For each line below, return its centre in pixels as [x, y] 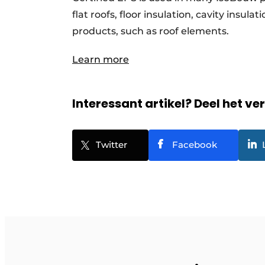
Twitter [112, 145]
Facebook [195, 145]
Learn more [101, 60]
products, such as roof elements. [151, 31]
